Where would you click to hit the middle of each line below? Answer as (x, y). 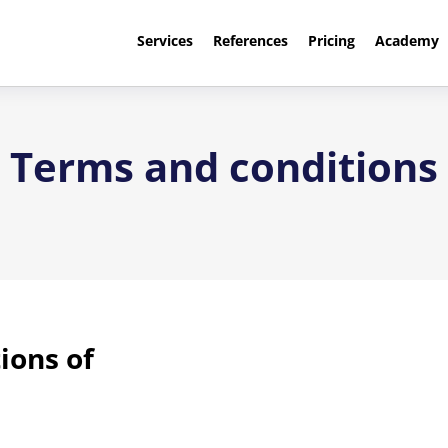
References (250, 40)
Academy (406, 40)
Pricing (331, 40)
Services (164, 40)
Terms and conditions (224, 166)
